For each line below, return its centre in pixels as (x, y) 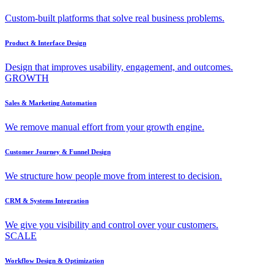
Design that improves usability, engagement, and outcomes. (119, 67)
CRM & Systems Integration (47, 200)
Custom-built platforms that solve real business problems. (115, 18)
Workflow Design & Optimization (54, 260)
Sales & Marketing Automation (51, 102)
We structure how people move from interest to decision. (113, 176)
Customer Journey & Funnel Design (58, 151)
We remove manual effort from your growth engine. (105, 127)
